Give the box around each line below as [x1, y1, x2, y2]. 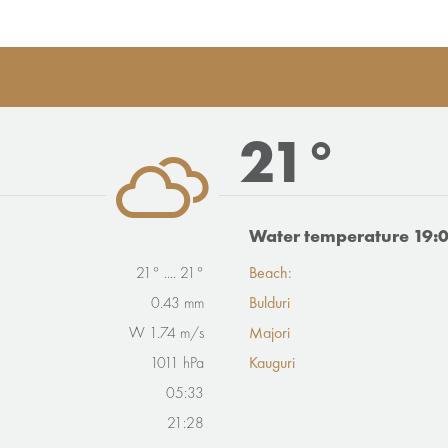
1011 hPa [150, 356, 204, 372]
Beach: [249, 266, 292, 282]
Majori [249, 326, 290, 342]
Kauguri [249, 356, 295, 372]
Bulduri [249, 296, 290, 312]
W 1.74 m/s [129, 326, 204, 342]
